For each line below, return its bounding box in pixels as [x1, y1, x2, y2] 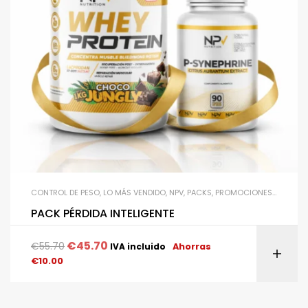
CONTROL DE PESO [31, 186, 100, 198]
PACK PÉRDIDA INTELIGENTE [31, 205, 175, 221]
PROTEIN [276, 186, 307, 198]
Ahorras [173, 240, 211, 252]
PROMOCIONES [215, 186, 272, 198]
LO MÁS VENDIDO [103, 186, 166, 198]
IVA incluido [110, 240, 166, 252]
